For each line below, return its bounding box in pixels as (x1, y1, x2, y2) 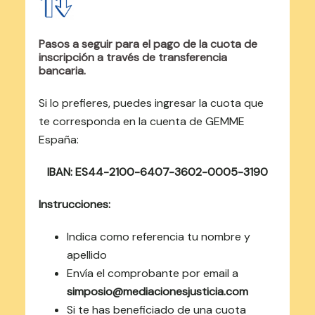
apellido (66, 247, 107, 263)
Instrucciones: (38, 197, 110, 212)
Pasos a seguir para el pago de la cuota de (38, 37, 257, 52)
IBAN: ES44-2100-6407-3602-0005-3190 (47, 165, 268, 180)
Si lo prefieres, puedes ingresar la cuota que (38, 96, 264, 111)
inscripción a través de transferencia (38, 50, 227, 65)
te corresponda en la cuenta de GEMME (38, 114, 245, 129)
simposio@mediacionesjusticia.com (66, 284, 248, 300)
